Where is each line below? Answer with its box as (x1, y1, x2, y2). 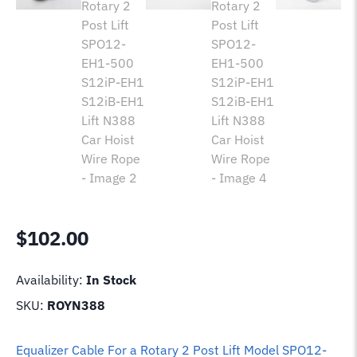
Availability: (16, 271, 86, 288)
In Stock (86, 271, 136, 288)
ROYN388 (47, 296, 105, 313)
